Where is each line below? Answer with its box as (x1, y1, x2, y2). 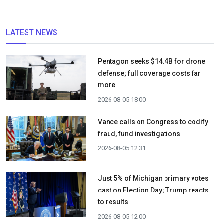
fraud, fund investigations (97, 129, 180, 137)
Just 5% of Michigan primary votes (97, 174, 209, 182)
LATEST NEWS (6, 27, 57, 37)
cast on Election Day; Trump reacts (97, 186, 209, 194)
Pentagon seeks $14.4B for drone (97, 57, 205, 65)
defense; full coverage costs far (97, 69, 201, 77)
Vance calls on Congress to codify (97, 117, 208, 126)
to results (97, 198, 128, 206)
